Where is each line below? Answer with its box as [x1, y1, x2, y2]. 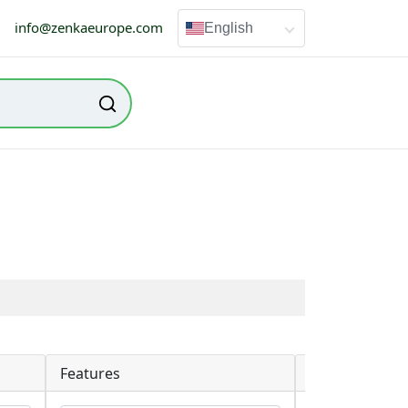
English [203, 20, 253, 36]
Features [59, 362, 120, 383]
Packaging [309, 362, 382, 383]
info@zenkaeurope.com [14, 18, 163, 36]
